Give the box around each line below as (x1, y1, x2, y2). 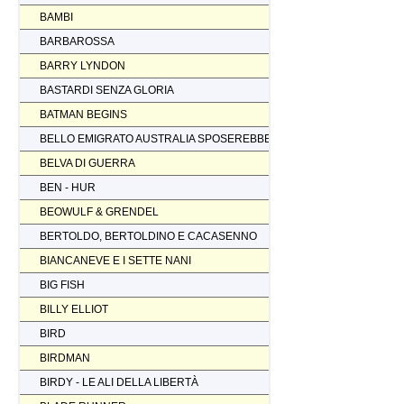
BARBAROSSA (40, 34, 115, 48)
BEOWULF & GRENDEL (40, 205, 159, 218)
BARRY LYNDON (40, 59, 125, 72)
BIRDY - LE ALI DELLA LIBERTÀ (40, 375, 198, 389)
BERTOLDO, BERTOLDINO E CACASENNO (40, 229, 257, 243)
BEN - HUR (40, 180, 96, 194)
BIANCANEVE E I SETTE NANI (40, 253, 191, 267)
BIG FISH (40, 278, 85, 291)
